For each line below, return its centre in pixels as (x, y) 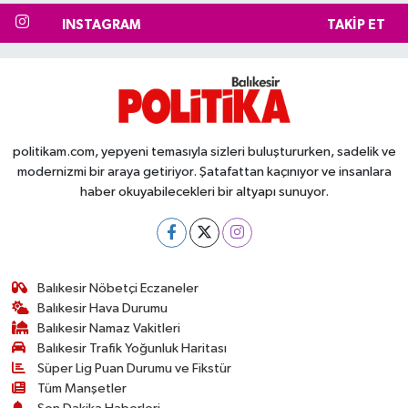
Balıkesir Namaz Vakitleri (109, 328)
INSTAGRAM (101, 25)
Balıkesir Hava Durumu (103, 308)
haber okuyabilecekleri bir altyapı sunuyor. (204, 191)
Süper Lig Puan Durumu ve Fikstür (135, 368)
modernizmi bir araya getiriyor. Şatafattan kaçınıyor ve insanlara (204, 171)
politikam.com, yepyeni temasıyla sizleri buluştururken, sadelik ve (204, 151)
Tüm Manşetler (82, 388)
